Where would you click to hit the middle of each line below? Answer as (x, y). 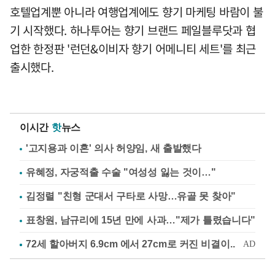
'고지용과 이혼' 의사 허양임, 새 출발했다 (114, 149)
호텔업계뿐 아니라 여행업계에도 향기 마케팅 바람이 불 (137, 12)
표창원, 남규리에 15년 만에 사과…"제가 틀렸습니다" (141, 220)
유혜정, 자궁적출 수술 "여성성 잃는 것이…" (121, 172)
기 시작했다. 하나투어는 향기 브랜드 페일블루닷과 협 (133, 30)
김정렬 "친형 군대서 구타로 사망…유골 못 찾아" (131, 196)
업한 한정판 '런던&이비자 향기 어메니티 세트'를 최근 (133, 49)
